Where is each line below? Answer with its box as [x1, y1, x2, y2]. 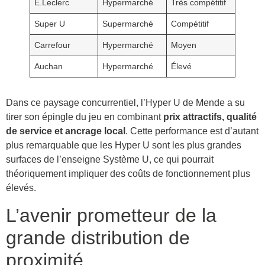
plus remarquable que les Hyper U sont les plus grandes [6, 140, 241, 151]
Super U [34, 19, 66, 29]
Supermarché [102, 19, 154, 29]
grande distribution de [6, 227, 190, 248]
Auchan [34, 62, 63, 72]
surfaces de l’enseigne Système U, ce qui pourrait [6, 154, 214, 165]
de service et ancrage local [6, 126, 125, 137]
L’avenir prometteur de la [6, 204, 216, 226]
